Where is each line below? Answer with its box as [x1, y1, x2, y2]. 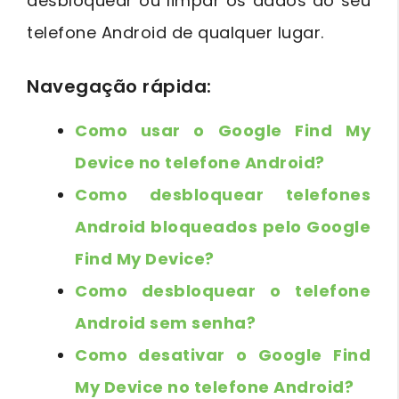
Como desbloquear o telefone [75, 279, 370, 302]
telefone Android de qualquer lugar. [27, 20, 324, 44]
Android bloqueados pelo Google [75, 215, 370, 238]
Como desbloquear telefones [75, 183, 370, 206]
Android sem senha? [75, 311, 256, 334]
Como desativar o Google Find [75, 343, 370, 366]
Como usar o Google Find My [75, 118, 370, 142]
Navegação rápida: [27, 73, 212, 99]
